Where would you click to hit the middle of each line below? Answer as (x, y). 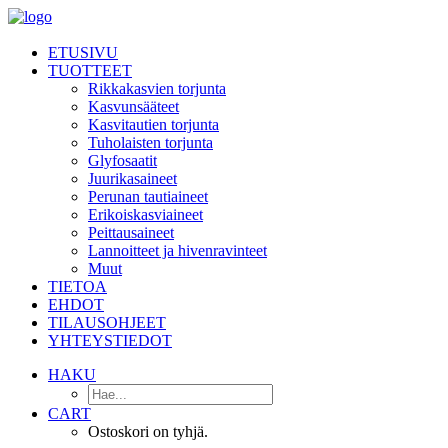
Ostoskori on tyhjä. (148, 431)
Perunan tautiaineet (148, 196)
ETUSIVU (83, 52)
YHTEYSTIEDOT (110, 340)
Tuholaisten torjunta (150, 142)
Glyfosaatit (122, 160)
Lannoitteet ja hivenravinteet (177, 250)
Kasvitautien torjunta (153, 124)
